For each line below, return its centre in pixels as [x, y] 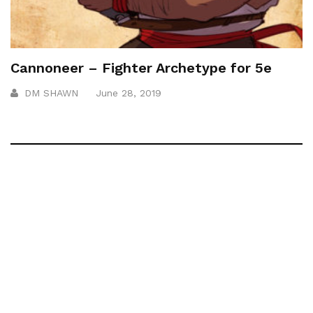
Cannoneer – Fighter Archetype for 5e [141, 67]
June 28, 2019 [129, 93]
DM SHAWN [51, 93]
